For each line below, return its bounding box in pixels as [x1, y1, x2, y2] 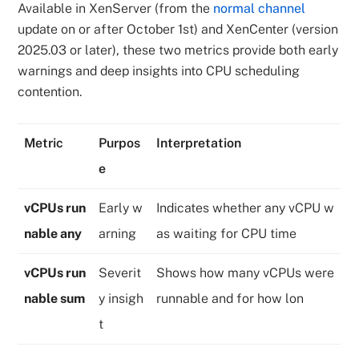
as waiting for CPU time [156, 226, 297, 241]
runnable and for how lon [156, 291, 305, 306]
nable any [24, 226, 83, 241]
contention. [18, 84, 83, 99]
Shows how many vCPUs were [156, 265, 335, 280]
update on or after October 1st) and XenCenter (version [18, 22, 339, 37]
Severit [99, 265, 142, 280]
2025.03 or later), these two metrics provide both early [18, 42, 339, 58]
